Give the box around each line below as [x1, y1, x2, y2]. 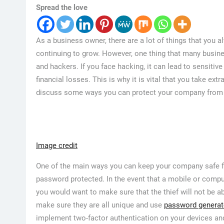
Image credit [36, 140, 77, 150]
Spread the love [36, 2, 87, 12]
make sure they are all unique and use [36, 200, 164, 209]
